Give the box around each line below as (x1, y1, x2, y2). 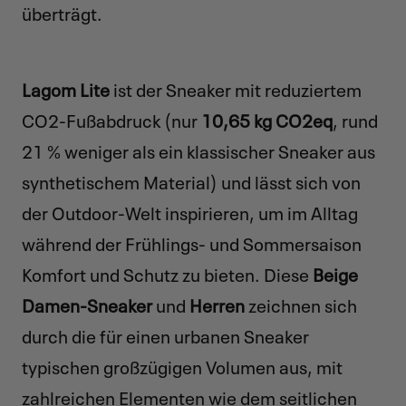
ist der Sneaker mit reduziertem (110, 73, 362, 101)
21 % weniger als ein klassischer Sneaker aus (22, 135, 375, 163)
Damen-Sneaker (22, 289, 152, 317)
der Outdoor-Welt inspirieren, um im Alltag (22, 197, 358, 225)
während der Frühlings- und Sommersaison (22, 227, 362, 256)
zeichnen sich (245, 289, 357, 317)
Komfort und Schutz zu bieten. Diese (22, 258, 313, 286)
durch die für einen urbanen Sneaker (22, 320, 309, 348)
